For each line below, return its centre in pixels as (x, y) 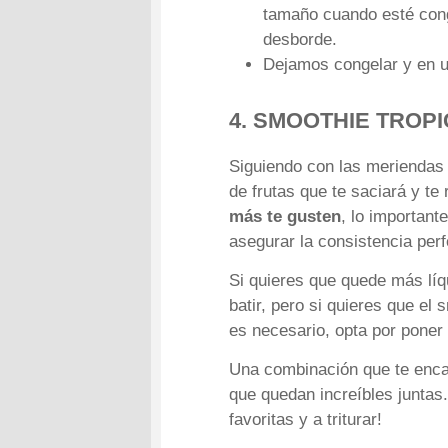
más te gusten (285, 217)
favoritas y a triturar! (306, 419)
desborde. (300, 39)
